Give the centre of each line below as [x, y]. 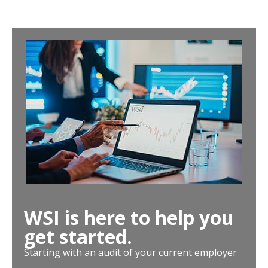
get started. [78, 237]
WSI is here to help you [129, 217]
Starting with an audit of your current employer [130, 252]
